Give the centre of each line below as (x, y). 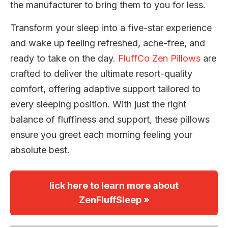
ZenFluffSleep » (114, 200)
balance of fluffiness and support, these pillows (110, 120)
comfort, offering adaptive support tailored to (105, 89)
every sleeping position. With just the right (98, 104)
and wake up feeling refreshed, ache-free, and (108, 43)
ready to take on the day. (64, 59)
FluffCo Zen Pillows (159, 59)
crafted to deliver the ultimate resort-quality (101, 74)
